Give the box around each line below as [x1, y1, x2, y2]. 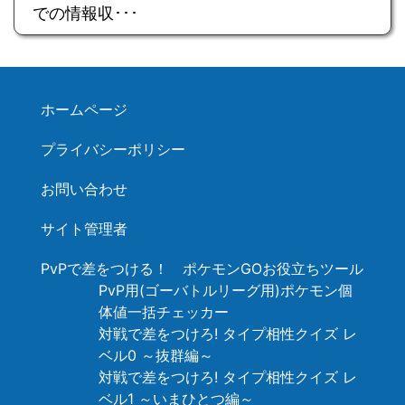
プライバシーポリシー [41, 139, 185, 158]
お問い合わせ [41, 179, 127, 198]
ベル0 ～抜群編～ [99, 345, 213, 364]
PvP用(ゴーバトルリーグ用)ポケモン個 [99, 280, 353, 299]
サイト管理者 [41, 219, 127, 238]
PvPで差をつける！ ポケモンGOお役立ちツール [41, 259, 363, 278]
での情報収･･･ [33, 3, 138, 23]
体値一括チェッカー [99, 302, 229, 321]
